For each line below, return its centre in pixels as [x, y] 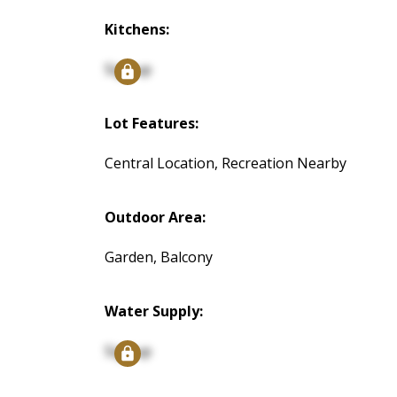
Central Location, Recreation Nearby [225, 163]
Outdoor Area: [155, 218]
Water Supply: [153, 311]
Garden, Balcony [158, 257]
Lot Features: [151, 124]
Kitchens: [136, 30]
